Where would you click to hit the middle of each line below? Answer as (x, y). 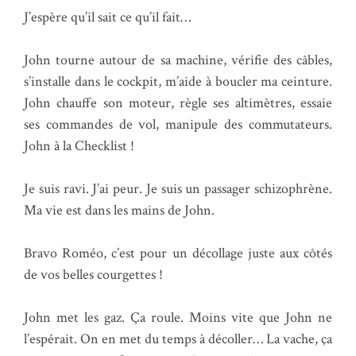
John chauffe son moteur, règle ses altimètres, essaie (178, 103)
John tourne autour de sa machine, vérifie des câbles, (178, 60)
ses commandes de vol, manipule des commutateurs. (178, 124)
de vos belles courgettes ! (93, 274)
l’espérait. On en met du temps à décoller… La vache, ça (178, 339)
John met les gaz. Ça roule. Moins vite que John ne (178, 317)
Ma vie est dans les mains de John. (119, 210)
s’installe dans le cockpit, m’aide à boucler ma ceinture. (178, 81)
